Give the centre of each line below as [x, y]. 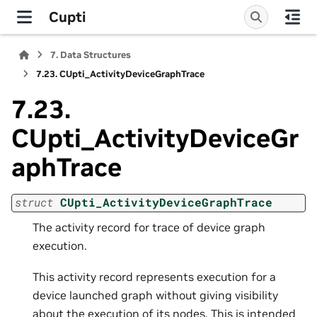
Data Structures [96, 55]
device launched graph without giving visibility [155, 295]
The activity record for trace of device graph [149, 227]
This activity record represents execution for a [154, 277]
